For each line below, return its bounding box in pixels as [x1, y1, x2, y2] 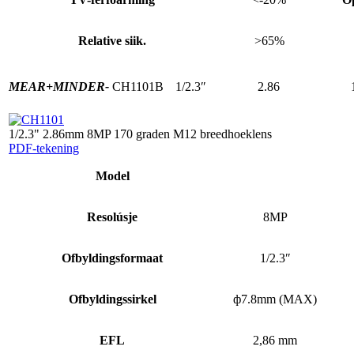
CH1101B [112, 79, 164, 93]
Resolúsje [87, 209, 137, 224]
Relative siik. [78, 33, 146, 47]
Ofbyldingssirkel [68, 292, 156, 306]
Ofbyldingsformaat [62, 250, 163, 265]
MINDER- [53, 79, 109, 93]
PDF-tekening [9, 141, 79, 155]
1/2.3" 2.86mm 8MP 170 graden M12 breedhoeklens [9, 126, 272, 141]
